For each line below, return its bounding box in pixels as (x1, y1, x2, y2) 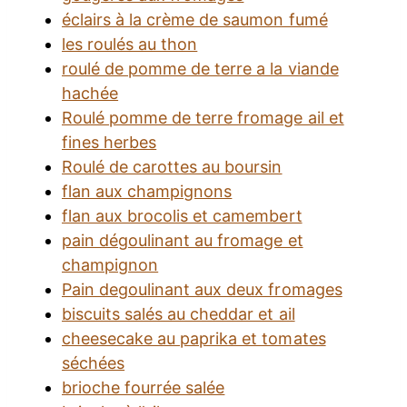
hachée (62, 83, 119, 103)
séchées (62, 352, 125, 372)
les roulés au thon (62, 34, 198, 54)
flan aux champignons (62, 181, 233, 201)
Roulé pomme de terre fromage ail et (62, 107, 344, 127)
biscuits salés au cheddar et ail (62, 303, 295, 323)
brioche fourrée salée (62, 377, 225, 397)
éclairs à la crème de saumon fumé (62, 9, 328, 29)
